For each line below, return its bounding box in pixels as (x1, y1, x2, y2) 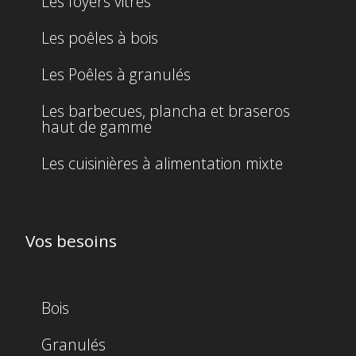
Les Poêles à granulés (41, 63, 191, 85)
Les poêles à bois (41, 26, 158, 48)
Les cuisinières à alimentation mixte (41, 152, 283, 174)
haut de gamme (41, 115, 152, 137)
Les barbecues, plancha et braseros (41, 99, 290, 122)
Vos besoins (25, 229, 117, 252)
